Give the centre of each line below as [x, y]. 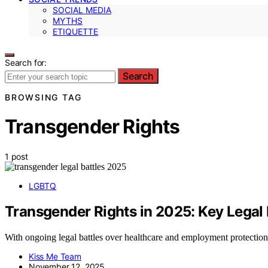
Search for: [26, 63]
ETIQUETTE [75, 31]
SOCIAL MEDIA [82, 10]
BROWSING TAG [43, 97]
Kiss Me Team [55, 256]
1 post [16, 156]
